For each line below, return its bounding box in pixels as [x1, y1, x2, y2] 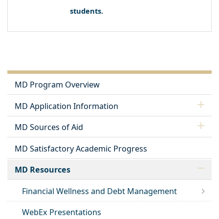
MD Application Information [15, 100, 118, 111]
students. [70, 5, 103, 16]
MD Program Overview [15, 79, 100, 90]
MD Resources [15, 164, 70, 175]
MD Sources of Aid [15, 122, 83, 133]
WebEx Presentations [22, 207, 101, 218]
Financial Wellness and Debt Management [22, 185, 177, 197]
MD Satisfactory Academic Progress [15, 143, 147, 154]
